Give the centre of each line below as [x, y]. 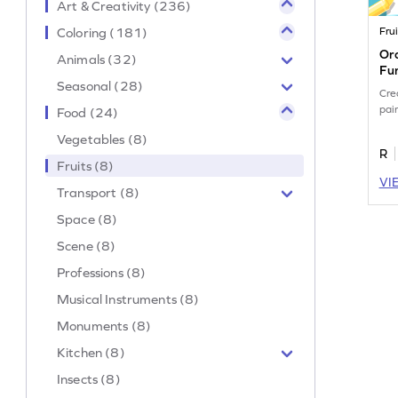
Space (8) [88, 219]
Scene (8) [87, 245]
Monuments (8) [104, 325]
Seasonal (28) [100, 85]
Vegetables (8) [103, 139]
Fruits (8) [86, 165]
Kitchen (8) [91, 352]
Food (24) [88, 112]
